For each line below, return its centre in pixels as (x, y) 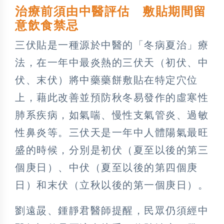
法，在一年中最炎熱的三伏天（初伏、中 (112, 62)
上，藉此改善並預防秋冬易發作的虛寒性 (112, 97)
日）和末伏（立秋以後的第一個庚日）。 (112, 185)
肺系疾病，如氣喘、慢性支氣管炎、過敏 (112, 115)
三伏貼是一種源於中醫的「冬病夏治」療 (112, 45)
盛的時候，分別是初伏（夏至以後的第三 (112, 150)
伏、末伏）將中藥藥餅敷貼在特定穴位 (106, 80)
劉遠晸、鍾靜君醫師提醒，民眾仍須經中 (112, 210)
